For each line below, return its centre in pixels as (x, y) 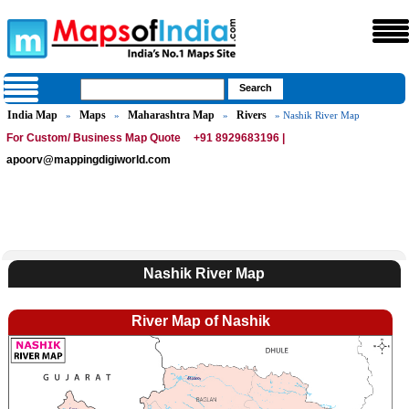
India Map (33, 115)
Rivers (252, 115)
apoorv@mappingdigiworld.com (89, 160)
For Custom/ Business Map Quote (94, 138)
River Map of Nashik (200, 321)
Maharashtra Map (172, 115)
